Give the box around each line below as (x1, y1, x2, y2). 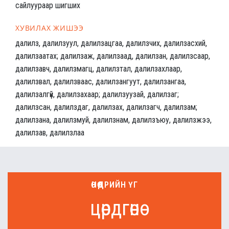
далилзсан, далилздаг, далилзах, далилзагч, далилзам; (15, 102, 197, 112)
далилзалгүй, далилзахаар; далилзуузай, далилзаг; (15, 89, 179, 100)
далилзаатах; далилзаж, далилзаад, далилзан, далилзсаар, (15, 51, 210, 61)
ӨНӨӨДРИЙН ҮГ (91, 180, 138, 190)
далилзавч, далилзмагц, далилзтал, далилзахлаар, (15, 64, 182, 74)
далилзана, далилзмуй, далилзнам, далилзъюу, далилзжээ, (15, 115, 212, 125)
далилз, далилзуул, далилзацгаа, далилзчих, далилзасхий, (15, 38, 207, 49)
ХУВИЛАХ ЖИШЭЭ (15, 23, 84, 33)
